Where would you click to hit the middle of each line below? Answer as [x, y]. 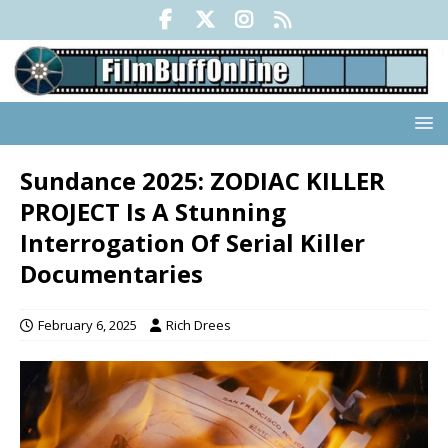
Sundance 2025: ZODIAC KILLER [202, 181]
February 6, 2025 [87, 325]
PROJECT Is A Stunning [153, 212]
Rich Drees [198, 325]
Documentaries [111, 274]
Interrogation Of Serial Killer [192, 243]
